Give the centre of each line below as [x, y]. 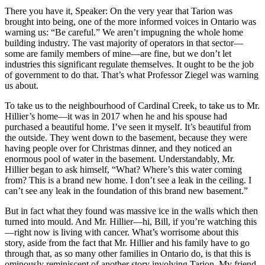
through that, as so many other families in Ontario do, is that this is [128, 254]
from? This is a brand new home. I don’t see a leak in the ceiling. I [128, 180]
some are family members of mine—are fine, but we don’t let [118, 54]
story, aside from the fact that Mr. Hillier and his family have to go [127, 243]
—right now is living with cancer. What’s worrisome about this [122, 232]
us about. [22, 86]
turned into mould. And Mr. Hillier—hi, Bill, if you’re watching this [131, 222]
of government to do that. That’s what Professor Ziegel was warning [132, 75]
